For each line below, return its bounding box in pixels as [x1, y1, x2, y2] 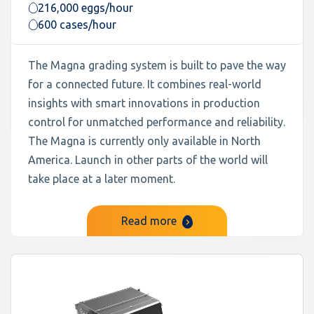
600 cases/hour [38, 18, 116, 31]
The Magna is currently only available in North [28, 135, 261, 147]
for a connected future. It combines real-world [28, 78, 261, 90]
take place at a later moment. [28, 172, 175, 185]
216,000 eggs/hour [38, 1, 133, 14]
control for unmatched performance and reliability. [28, 116, 285, 128]
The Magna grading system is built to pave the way [28, 59, 286, 71]
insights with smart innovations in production [28, 97, 260, 109]
